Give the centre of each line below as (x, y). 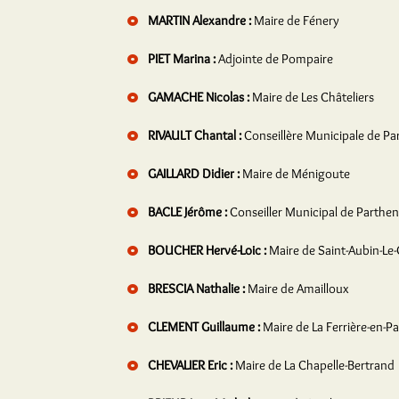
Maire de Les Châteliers (313, 97)
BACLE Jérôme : (187, 212)
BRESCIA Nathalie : (196, 289)
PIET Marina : (182, 59)
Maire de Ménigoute (296, 174)
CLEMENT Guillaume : (204, 327)
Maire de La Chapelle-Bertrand (315, 365)
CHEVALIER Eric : (190, 365)
